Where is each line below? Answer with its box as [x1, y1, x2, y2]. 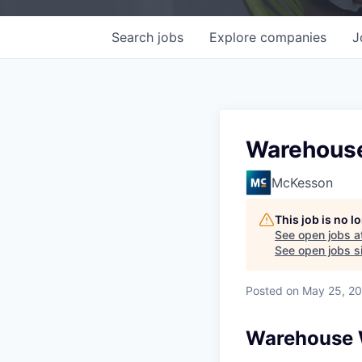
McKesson [271, 174, 333, 191]
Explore [209, 28, 260, 45]
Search [112, 28, 158, 45]
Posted [246, 283, 283, 297]
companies [260, 28, 326, 45]
